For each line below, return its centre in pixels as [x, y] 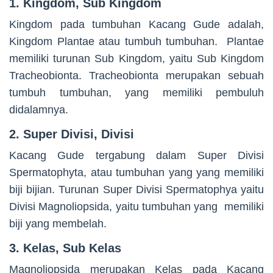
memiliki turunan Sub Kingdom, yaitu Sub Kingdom [136, 58]
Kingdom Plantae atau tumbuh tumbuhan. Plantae [136, 41]
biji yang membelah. [58, 223]
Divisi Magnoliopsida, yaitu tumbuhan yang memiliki [136, 206]
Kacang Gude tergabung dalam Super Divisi [136, 155]
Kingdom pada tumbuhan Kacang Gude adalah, [136, 24]
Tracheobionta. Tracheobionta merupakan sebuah [136, 75]
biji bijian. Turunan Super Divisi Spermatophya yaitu [136, 189]
